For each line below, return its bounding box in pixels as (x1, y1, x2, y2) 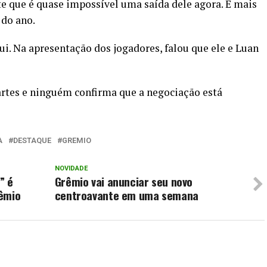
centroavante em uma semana (54, 187, 198, 204)
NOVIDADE (54, 164, 88, 173)
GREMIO (62, 136, 91, 145)
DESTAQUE (13, 136, 51, 145)
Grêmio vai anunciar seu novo (54, 173, 193, 191)
